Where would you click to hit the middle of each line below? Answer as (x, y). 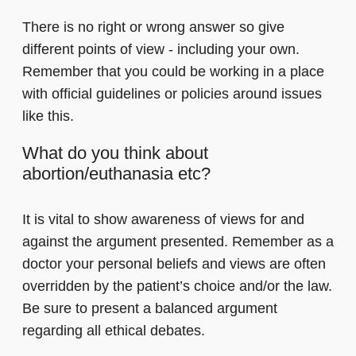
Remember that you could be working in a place (173, 72)
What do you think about (115, 153)
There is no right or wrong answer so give (153, 27)
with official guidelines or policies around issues (172, 94)
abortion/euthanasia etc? (116, 174)
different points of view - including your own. (161, 50)
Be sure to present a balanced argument (150, 309)
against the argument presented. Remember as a (178, 242)
